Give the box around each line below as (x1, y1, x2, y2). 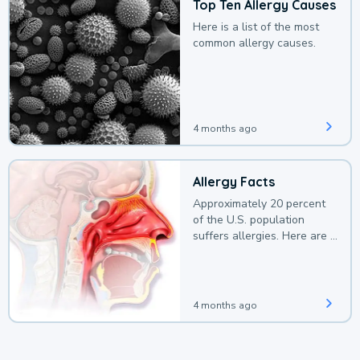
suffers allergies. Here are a (193, 228, 337, 244)
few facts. (193, 244, 244, 260)
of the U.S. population (193, 212, 305, 228)
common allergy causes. (193, 35, 316, 51)
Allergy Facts (193, 174, 275, 190)
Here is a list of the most (193, 19, 319, 35)
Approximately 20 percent (193, 196, 325, 212)
